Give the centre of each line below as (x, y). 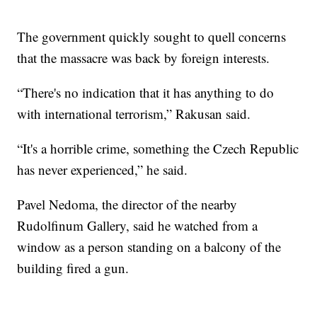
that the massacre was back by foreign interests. (144, 57)
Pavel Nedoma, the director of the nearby (127, 204)
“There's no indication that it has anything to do (146, 92)
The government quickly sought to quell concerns (152, 36)
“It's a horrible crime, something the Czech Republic (158, 148)
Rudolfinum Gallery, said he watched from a (138, 225)
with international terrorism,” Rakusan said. (134, 113)
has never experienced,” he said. (103, 169)
